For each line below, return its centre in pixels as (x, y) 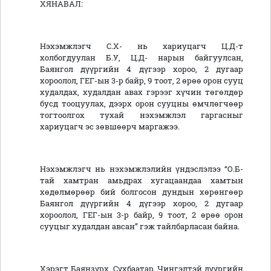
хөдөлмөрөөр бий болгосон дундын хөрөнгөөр (142, 192)
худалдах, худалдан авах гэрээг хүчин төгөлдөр (142, 92)
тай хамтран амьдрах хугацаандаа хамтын (142, 181)
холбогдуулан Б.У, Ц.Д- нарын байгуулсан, (142, 58)
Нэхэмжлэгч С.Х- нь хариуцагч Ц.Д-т (142, 46)
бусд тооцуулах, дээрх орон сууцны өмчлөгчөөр (142, 104)
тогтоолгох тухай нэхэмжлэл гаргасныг (142, 115)
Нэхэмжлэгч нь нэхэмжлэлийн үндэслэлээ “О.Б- (142, 169)
